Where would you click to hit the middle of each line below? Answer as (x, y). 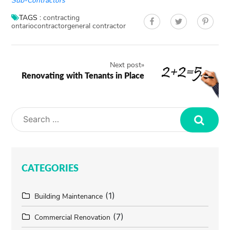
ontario (23, 26)
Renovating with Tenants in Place (83, 75)
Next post (126, 65)
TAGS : (30, 18)
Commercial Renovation (73, 218)
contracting (62, 18)
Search (199, 140)
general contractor (97, 26)
